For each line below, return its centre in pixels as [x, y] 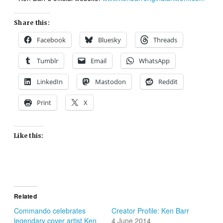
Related [25, 196]
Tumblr [48, 60]
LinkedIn [50, 81]
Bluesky [110, 40]
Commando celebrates [50, 211]
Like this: [29, 135]
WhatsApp [155, 60]
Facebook [52, 40]
